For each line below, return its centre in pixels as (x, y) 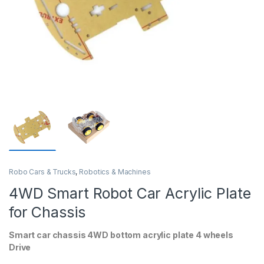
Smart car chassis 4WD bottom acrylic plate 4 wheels (121, 235)
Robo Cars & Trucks (42, 172)
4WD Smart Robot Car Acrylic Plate (130, 194)
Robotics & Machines (115, 172)
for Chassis (47, 212)
